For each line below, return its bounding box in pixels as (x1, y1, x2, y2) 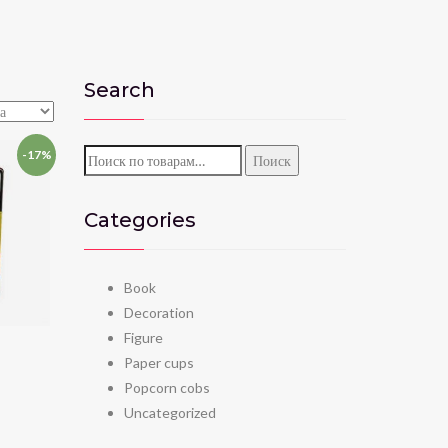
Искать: (82, 147, 133, 165)
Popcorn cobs (123, 378, 210, 396)
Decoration (123, 303, 194, 321)
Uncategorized (123, 403, 216, 421)
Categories (83, 207, 196, 232)
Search (83, 77, 155, 102)
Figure (123, 328, 163, 346)
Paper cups (123, 353, 194, 371)
